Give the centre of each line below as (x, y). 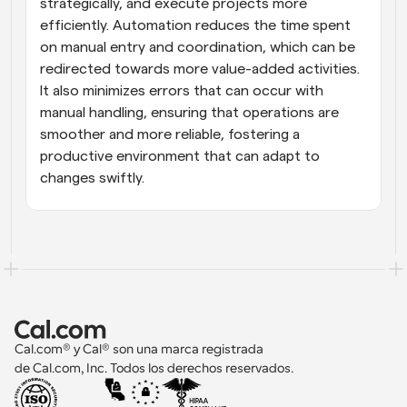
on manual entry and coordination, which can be (198, 48)
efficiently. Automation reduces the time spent (195, 26)
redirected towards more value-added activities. (200, 69)
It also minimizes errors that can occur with (182, 91)
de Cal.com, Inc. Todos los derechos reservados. (154, 368)
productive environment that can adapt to (180, 157)
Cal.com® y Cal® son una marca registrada (140, 349)
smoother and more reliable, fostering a (170, 135)
